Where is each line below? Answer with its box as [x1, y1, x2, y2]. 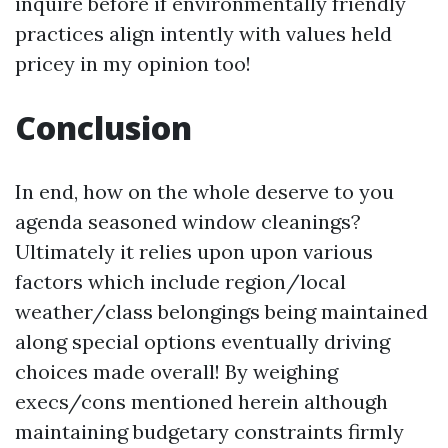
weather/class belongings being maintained [15, 299, 428, 324]
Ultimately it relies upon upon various [15, 239, 373, 264]
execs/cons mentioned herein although [15, 389, 388, 414]
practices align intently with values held [15, 21, 392, 46]
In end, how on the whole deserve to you [15, 179, 394, 204]
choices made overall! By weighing [15, 359, 338, 384]
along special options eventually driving [15, 329, 390, 354]
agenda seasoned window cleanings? [15, 209, 361, 234]
